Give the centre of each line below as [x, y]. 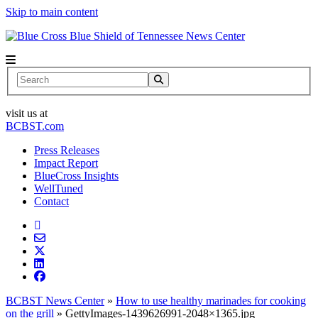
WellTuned [59, 188]
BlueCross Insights [76, 175]
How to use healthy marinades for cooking [211, 300]
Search [32, 77]
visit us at [27, 113]
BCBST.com [35, 126]
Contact [51, 201]
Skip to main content [52, 12]
